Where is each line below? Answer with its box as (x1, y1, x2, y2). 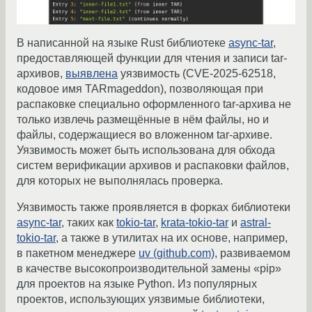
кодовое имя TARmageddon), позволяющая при (17, 83, 263, 95)
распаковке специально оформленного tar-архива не (17, 98, 291, 111)
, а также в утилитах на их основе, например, (56, 232, 288, 244)
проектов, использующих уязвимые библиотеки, (17, 293, 265, 306)
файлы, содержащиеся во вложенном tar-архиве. (17, 129, 272, 141)
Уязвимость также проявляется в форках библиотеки (17, 201, 290, 214)
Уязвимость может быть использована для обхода (17, 144, 275, 157)
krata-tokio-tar (161, 217, 228, 229)
